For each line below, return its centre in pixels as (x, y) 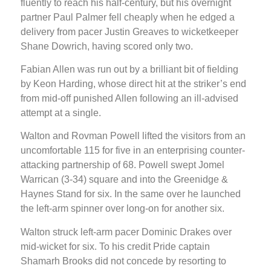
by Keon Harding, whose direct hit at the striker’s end (133, 84)
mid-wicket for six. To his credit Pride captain (115, 246)
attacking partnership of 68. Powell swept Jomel (122, 165)
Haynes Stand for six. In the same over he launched (131, 194)
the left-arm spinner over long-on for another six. (122, 209)
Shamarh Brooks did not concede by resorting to (123, 261)
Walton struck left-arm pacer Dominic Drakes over (126, 232)
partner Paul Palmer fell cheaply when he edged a (128, 17)
